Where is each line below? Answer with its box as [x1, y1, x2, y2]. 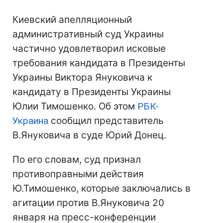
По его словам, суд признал [12, 154, 141, 165]
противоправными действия [12, 168, 144, 180]
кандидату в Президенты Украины [12, 86, 171, 98]
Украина [12, 115, 48, 126]
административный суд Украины [12, 28, 164, 40]
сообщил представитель [48, 115, 164, 126]
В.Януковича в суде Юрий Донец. [12, 129, 166, 141]
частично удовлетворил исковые [12, 43, 166, 54]
